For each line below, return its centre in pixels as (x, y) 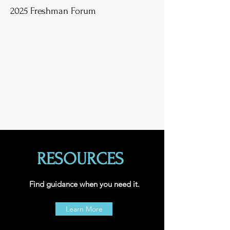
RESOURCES (80, 159)
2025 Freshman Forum (53, 11)
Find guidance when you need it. (84, 184)
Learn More (84, 209)
